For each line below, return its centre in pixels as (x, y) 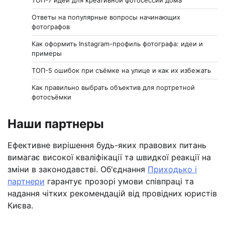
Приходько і (172, 169)
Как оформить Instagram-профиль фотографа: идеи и (117, 43)
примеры (47, 53)
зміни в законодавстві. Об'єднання (78, 169)
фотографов (51, 26)
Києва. (20, 205)
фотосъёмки (51, 97)
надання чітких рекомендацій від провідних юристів (112, 193)
